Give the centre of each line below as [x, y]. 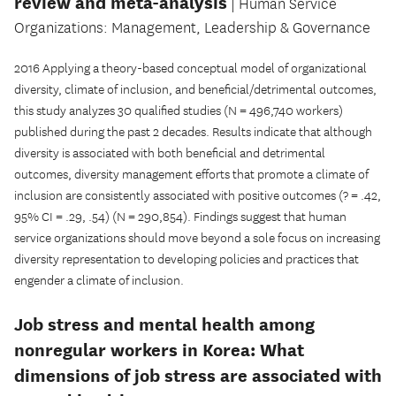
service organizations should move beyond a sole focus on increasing [197, 239]
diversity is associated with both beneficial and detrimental [170, 154]
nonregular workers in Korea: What [159, 350]
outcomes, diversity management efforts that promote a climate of [191, 175]
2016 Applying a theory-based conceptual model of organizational [190, 69]
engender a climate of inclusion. [99, 281]
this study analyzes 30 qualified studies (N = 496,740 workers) [179, 111]
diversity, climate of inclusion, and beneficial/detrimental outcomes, [195, 90]
